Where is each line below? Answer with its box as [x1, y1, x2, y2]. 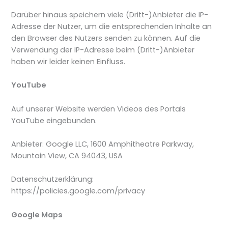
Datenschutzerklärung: [11, 174, 94, 185]
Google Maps [11, 209, 63, 220]
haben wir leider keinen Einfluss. [11, 56, 126, 67]
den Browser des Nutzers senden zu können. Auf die [11, 33, 201, 43]
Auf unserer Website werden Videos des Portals [11, 103, 186, 114]
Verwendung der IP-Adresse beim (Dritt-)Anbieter [11, 44, 195, 55]
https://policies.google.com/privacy [11, 186, 146, 196]
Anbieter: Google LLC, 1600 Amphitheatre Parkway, [11, 138, 194, 149]
